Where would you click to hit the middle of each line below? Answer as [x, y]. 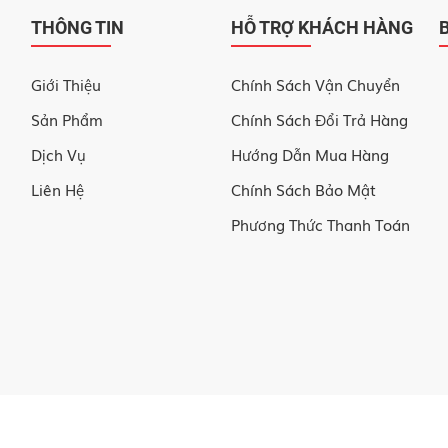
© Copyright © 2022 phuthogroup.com [224, 426]
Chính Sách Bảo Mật [303, 188]
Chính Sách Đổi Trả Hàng [319, 118]
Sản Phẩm [67, 118]
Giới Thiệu [66, 83]
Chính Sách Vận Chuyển [315, 83]
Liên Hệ [57, 188]
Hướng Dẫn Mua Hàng [310, 153]
